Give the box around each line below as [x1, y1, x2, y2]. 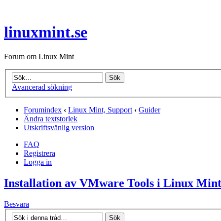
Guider [139, 106, 160, 114]
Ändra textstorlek [24, 114, 77, 123]
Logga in [24, 158, 52, 167]
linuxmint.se [4, 23, 87, 41]
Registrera [24, 149, 55, 158]
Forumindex [24, 106, 62, 114]
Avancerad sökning [12, 83, 72, 92]
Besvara [4, 200, 29, 209]
